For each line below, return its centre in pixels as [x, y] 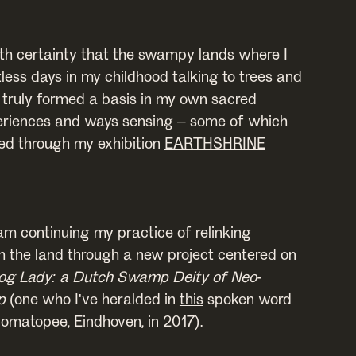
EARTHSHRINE [215, 142]
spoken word [247, 298]
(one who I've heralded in [92, 298]
